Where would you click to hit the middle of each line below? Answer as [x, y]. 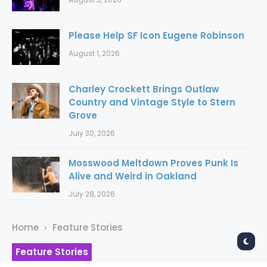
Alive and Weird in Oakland [133, 176]
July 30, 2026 [92, 133]
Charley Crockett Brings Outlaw [144, 89]
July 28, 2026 [92, 194]
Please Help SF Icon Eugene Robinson [156, 36]
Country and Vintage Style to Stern [152, 103]
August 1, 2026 [94, 54]
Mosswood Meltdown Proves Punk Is [153, 163]
